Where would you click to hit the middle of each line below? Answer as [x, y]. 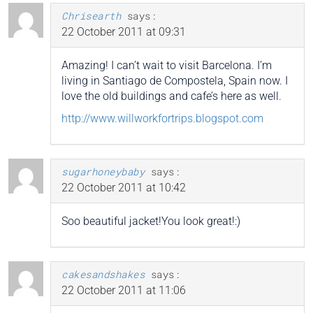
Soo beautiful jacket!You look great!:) [151, 221]
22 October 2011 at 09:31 [124, 32]
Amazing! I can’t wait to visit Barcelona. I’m [167, 66]
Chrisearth [91, 16]
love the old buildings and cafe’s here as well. [172, 96]
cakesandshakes [103, 275]
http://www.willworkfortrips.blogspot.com [162, 119]
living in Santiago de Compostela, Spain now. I [175, 81]
